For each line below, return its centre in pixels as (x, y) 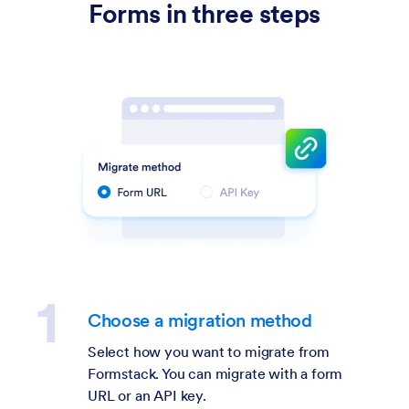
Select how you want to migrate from (209, 351)
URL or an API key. (147, 395)
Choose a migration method (200, 320)
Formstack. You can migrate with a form (215, 373)
